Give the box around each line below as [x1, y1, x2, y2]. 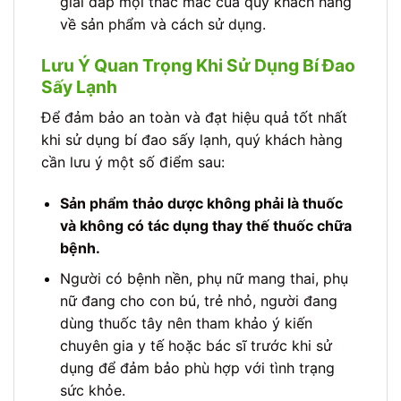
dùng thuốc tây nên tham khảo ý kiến [59, 314, 312, 333]
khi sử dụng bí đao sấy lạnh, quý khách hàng [41, 130, 343, 149]
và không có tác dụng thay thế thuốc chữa [59, 216, 352, 235]
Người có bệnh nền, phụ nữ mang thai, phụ [59, 269, 348, 288]
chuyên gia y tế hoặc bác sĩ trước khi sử [59, 337, 332, 355]
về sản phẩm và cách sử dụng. [59, 15, 266, 34]
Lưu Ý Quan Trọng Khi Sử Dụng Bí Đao [41, 55, 355, 77]
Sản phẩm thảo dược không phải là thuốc [59, 193, 343, 212]
